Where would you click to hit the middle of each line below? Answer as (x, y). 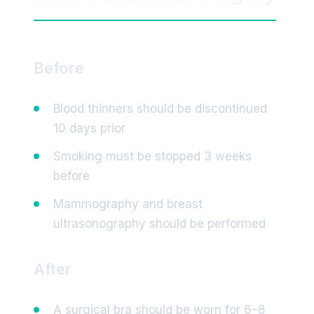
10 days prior (89, 128)
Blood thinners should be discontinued (160, 109)
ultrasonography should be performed (159, 224)
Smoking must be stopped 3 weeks (152, 156)
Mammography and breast (128, 204)
